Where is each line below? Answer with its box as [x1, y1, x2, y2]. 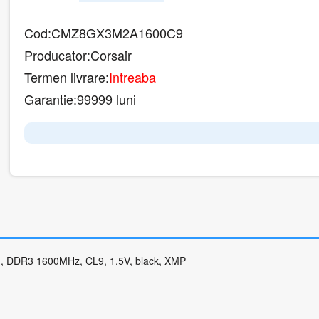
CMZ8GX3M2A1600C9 [51, 23, 183, 43]
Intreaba [109, 68, 156, 87]
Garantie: [24, 90, 77, 109]
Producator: [24, 46, 90, 65]
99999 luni [77, 90, 136, 109]
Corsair [90, 46, 132, 65]
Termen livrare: [24, 68, 109, 87]
